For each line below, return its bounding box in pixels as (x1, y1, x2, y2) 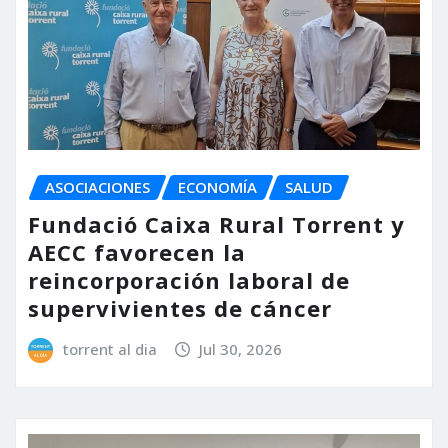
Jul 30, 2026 (199, 338, 283, 359)
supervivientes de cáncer (28, 292, 332, 323)
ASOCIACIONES (45, 177, 150, 198)
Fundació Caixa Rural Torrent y (28, 208, 405, 239)
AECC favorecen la (28, 236, 246, 267)
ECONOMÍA (178, 177, 257, 198)
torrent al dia (62, 338, 157, 359)
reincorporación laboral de (28, 264, 350, 295)
